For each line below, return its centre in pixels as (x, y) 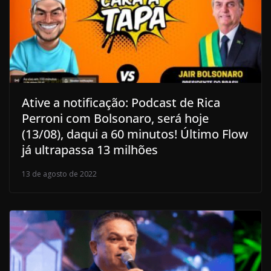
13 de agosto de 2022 (59, 174)
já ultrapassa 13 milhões (90, 149)
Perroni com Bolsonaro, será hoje (115, 118)
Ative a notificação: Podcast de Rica (121, 102)
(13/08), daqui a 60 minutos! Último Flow (135, 134)
